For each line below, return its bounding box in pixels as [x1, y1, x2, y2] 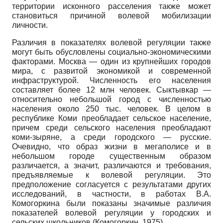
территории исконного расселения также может [12, 2, 211, 11]
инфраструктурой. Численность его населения [12, 76, 211, 85]
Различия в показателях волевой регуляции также [12, 38, 211, 47]
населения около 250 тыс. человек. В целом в [12, 105, 211, 113]
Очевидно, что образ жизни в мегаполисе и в [12, 142, 211, 151]
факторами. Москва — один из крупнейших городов [12, 57, 211, 66]
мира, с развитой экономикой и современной [12, 67, 211, 76]
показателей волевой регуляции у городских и [12, 209, 211, 218]
